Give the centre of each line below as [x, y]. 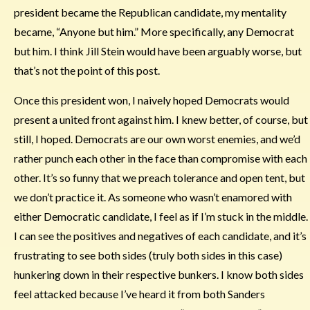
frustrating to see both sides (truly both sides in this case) [148, 255]
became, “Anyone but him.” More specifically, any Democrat [154, 31]
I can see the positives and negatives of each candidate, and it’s [160, 236]
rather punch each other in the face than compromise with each [161, 158]
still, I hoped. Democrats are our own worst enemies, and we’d [157, 139]
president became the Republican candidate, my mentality [150, 12]
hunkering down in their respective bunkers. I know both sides [159, 274]
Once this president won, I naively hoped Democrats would [152, 100]
